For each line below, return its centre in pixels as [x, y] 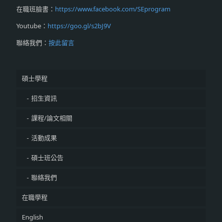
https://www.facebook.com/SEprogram [113, 9]
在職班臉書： [36, 9]
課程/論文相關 [52, 118]
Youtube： [32, 26]
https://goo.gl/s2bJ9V [79, 26]
